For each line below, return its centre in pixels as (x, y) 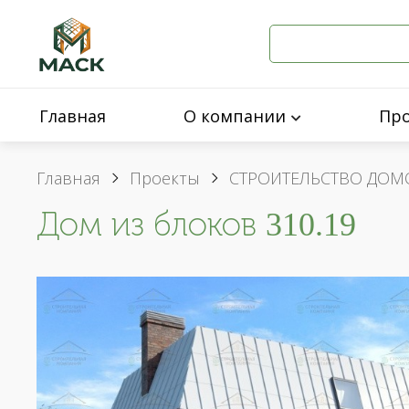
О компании (234, 116)
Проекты (165, 178)
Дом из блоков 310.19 (196, 224)
